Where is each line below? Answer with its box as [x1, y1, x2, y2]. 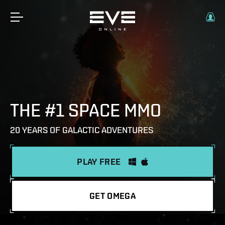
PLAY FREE [77, 156, 121, 167]
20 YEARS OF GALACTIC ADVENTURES [10, 125, 153, 135]
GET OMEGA [89, 190, 136, 201]
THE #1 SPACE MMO [10, 99, 161, 121]
